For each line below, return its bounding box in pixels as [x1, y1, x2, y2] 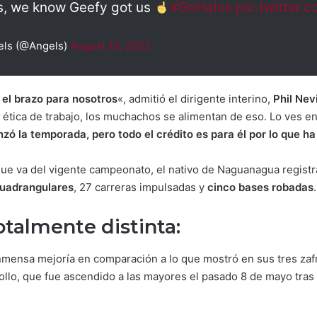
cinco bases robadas [207, 180, 313, 194]
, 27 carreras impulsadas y [74, 180, 207, 194]
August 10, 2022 [70, 39, 151, 52]
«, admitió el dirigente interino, [117, 92, 273, 105]
